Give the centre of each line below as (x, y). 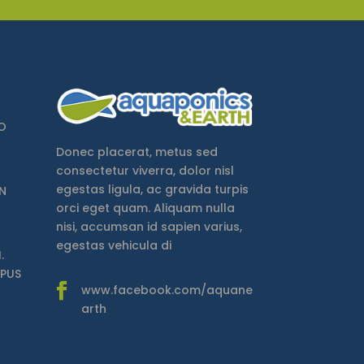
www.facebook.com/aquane (167, 290)
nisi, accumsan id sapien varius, (149, 227)
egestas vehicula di (113, 246)
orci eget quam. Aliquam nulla (145, 208)
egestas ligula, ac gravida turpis (152, 190)
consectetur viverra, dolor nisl (145, 171)
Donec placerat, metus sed (136, 152)
